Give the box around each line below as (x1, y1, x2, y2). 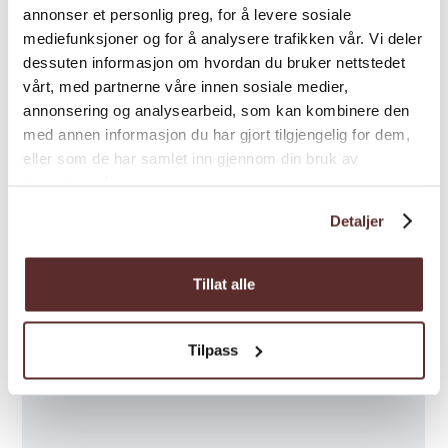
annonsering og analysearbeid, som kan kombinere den (23, 101, 410, 118)
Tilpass (187, 341, 238, 358)
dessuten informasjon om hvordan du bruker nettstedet (23, 53, 405, 70)
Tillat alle (193, 275, 255, 293)
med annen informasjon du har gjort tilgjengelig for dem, (23, 125, 410, 142)
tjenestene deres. (23, 173, 144, 190)
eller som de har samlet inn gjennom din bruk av (23, 149, 359, 166)
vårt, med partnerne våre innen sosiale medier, (23, 77, 348, 94)
